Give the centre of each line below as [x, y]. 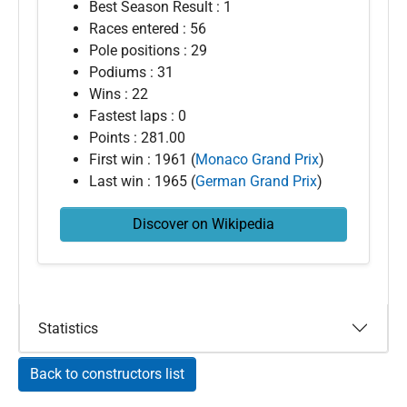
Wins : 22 [119, 94]
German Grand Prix [256, 181]
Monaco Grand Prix [257, 159]
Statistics [68, 328]
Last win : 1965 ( [142, 181]
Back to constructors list [107, 374]
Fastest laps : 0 [138, 116]
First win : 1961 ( [142, 159]
